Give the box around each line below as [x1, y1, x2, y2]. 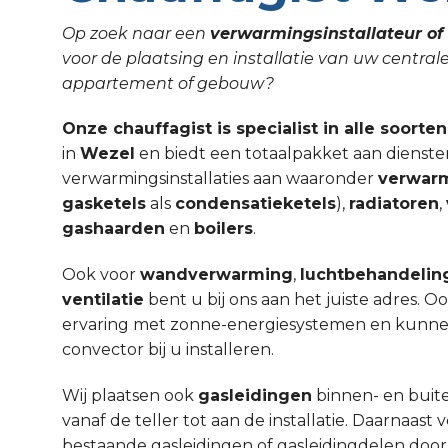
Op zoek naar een [62, 23, 210, 43]
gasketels [62, 194, 146, 214]
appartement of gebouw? [62, 73, 274, 93]
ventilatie [62, 290, 144, 310]
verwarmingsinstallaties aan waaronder [62, 169, 378, 189]
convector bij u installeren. [62, 340, 274, 360]
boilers [194, 219, 253, 239]
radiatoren [349, 194, 439, 214]
